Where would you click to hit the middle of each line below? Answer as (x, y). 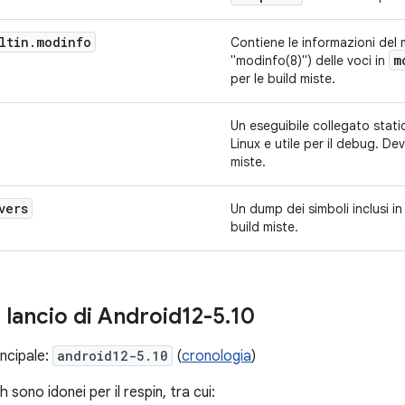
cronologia (217, 356)
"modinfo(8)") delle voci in (310, 61)
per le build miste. (283, 79)
